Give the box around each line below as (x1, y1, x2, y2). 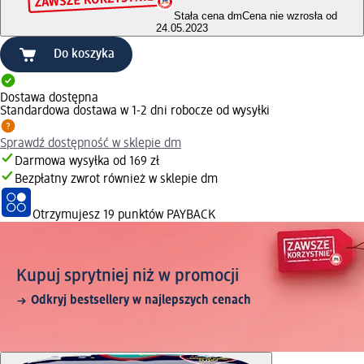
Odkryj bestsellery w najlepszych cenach (31, 294, 251, 308)
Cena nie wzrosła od (241, 10, 337, 23)
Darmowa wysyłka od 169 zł (15, 155, 159, 169)
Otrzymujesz (32, 209, 103, 223)
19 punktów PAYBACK (103, 209, 215, 223)
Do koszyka (54, 48, 115, 62)
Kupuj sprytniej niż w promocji (16, 267, 239, 286)
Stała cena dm (173, 10, 242, 23)
